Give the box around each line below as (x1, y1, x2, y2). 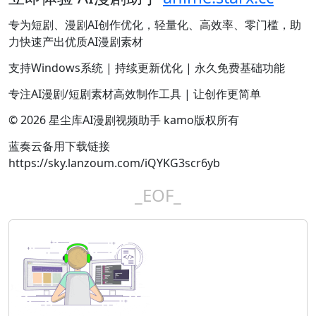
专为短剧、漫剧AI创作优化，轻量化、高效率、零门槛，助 (8, 17, 301, 33)
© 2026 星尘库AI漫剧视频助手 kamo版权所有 (8, 112, 239, 128)
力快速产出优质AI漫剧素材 (8, 34, 143, 50)
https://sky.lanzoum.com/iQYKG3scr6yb (8, 155, 220, 171)
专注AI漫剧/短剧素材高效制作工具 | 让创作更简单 (8, 86, 261, 102)
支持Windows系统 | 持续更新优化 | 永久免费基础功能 (8, 60, 285, 76)
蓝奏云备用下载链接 (8, 138, 110, 154)
